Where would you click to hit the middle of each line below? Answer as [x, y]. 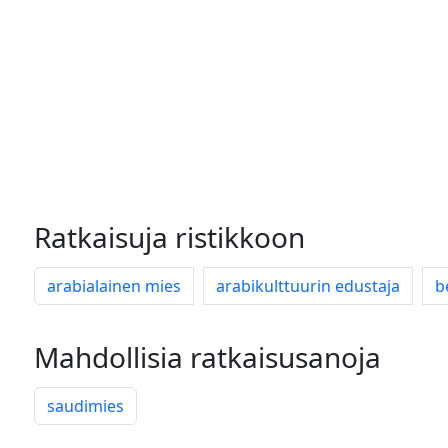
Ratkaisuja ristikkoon [169, 237]
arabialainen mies [114, 286]
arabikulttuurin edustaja [308, 286]
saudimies [85, 406]
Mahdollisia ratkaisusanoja [207, 357]
